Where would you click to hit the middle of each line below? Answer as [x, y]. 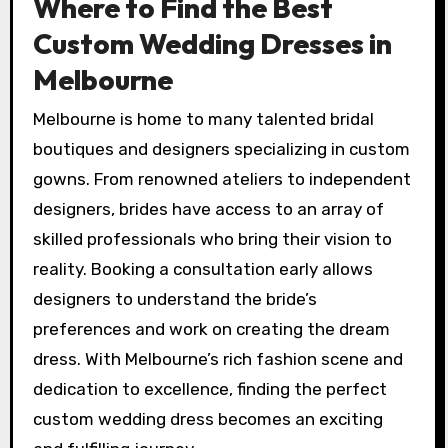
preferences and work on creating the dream [211, 329]
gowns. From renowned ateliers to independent [221, 179]
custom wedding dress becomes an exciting [207, 419]
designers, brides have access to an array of [208, 209]
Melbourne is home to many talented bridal [203, 119]
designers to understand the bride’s [174, 299]
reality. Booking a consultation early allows [202, 269]
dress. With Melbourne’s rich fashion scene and [217, 359]
